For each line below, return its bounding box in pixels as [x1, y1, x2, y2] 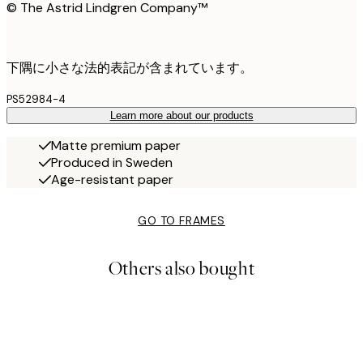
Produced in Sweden [51, 154, 173, 172]
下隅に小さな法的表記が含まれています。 [6, 59, 253, 77]
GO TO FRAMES [138, 213, 225, 228]
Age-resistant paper [51, 171, 173, 189]
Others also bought [108, 256, 255, 282]
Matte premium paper [51, 137, 181, 155]
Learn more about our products [109, 109, 254, 122]
